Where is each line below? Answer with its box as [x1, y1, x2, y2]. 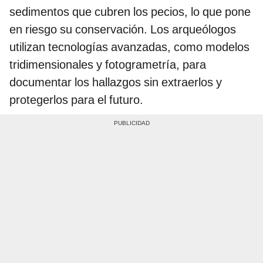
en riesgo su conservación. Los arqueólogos [9, 22, 236, 37]
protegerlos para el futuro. [9, 93, 143, 107]
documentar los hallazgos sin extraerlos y [9, 75, 222, 90]
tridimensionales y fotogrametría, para [9, 58, 206, 72]
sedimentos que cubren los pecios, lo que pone [9, 5, 251, 19]
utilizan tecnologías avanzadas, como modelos [9, 40, 249, 55]
